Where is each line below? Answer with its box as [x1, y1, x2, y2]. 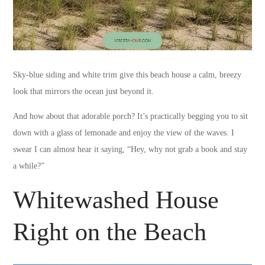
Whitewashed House [13, 186, 219, 214]
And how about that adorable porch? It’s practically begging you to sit [13, 112, 248, 121]
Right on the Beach [13, 218, 207, 246]
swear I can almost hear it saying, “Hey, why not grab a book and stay [13, 145, 248, 154]
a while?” [13, 161, 45, 171]
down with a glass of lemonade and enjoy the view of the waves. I [13, 128, 235, 138]
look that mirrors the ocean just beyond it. [13, 87, 154, 96]
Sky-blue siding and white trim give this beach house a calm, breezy [13, 70, 242, 80]
